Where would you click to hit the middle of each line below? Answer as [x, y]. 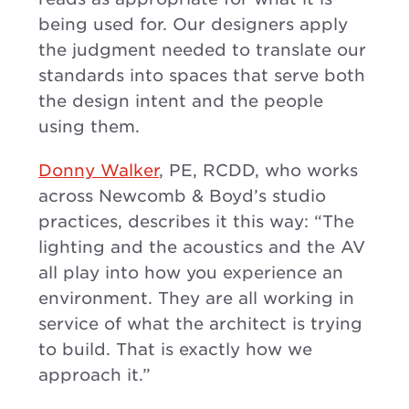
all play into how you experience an [191, 272]
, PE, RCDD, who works [258, 170]
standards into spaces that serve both [202, 75]
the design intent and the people [181, 100]
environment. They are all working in [196, 298]
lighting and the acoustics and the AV [202, 246]
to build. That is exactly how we [175, 349]
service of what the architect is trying [200, 323]
